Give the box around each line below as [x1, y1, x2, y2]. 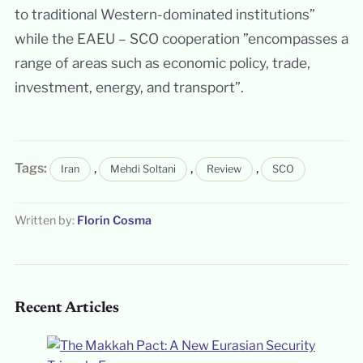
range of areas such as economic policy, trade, [14, 54, 310, 72]
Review [206, 163, 241, 176]
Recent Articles [14, 301, 120, 317]
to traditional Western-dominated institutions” [14, 6, 315, 23]
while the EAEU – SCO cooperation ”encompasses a [14, 30, 348, 48]
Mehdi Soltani [109, 163, 176, 176]
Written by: [14, 213, 77, 228]
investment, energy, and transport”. [14, 79, 244, 96]
